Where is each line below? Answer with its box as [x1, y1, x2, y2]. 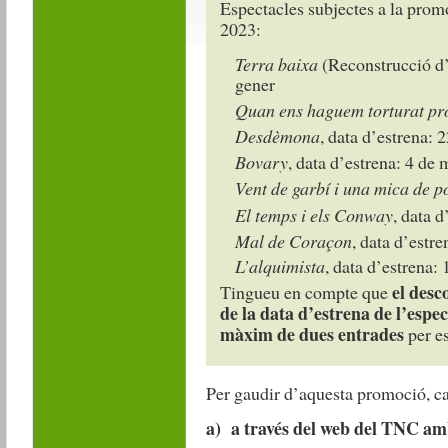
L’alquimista [234, 254, 325, 279]
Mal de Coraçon [234, 228, 352, 253]
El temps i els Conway [234, 202, 393, 227]
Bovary [234, 149, 288, 174]
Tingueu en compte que [219, 280, 392, 305]
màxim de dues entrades [219, 321, 404, 348]
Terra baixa [234, 52, 318, 77]
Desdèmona [234, 124, 320, 149]
